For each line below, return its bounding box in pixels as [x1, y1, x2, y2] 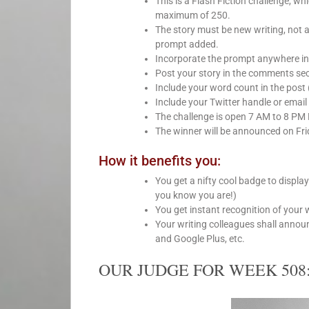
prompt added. [155, 39, 219, 50]
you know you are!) [155, 190, 237, 201]
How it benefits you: [99, 152, 221, 170]
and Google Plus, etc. [155, 233, 245, 245]
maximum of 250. [155, 10, 230, 21]
